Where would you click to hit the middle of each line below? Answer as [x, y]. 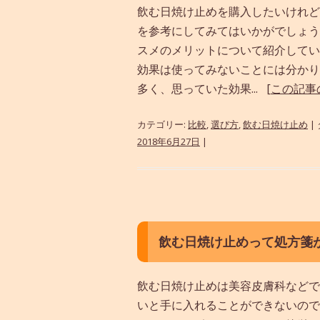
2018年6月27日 [169, 141]
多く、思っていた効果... [202, 88]
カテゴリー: [162, 124]
